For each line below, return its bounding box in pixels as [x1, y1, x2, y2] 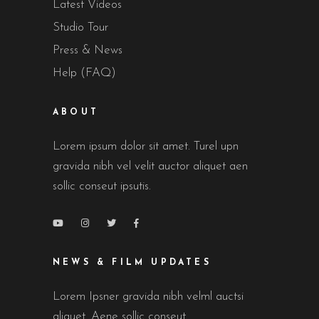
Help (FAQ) [53, 67, 116, 80]
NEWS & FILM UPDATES [53, 258, 211, 268]
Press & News [53, 44, 122, 57]
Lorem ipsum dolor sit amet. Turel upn [53, 140, 239, 153]
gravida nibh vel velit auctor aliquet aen [53, 160, 248, 173]
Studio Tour [53, 21, 108, 34]
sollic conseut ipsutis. [53, 180, 151, 193]
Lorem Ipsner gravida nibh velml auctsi [53, 291, 244, 303]
